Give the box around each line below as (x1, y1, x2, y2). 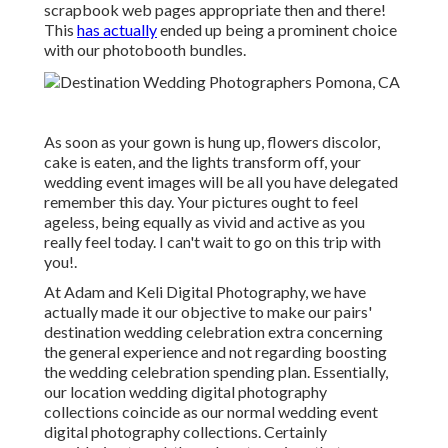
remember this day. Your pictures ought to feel (44, 192, 358, 212)
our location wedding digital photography (44, 382, 327, 402)
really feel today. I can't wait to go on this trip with (44, 232, 381, 252)
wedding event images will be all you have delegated (44, 172, 398, 192)
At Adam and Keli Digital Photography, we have (44, 282, 366, 302)
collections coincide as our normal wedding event (44, 402, 378, 422)
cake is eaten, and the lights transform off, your (44, 152, 361, 172)
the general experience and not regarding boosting (44, 342, 387, 362)
